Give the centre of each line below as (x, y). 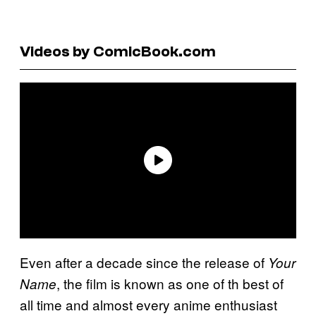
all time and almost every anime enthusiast (148, 304)
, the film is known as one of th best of (170, 283)
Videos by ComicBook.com (118, 51)
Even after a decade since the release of (144, 262)
